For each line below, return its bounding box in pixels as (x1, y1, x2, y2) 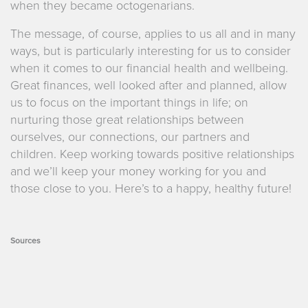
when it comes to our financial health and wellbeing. (10, 60, 288, 76)
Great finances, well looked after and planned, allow (10, 78, 287, 93)
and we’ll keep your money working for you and (10, 164, 266, 179)
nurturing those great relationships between (10, 112, 244, 127)
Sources (10, 236, 41, 245)
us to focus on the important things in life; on (10, 95, 248, 110)
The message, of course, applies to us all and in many (10, 26, 296, 41)
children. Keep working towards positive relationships (10, 146, 294, 162)
